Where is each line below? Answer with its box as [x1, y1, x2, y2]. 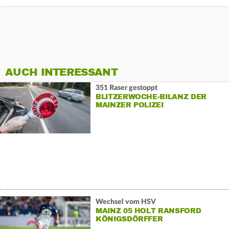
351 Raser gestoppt [95, 84, 157, 91]
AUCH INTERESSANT [5, 66, 118, 79]
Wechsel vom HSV [95, 198, 156, 205]
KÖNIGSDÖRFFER [95, 214, 163, 223]
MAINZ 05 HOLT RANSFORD [95, 206, 201, 215]
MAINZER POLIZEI [95, 100, 164, 109]
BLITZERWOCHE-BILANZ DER [95, 92, 207, 101]
